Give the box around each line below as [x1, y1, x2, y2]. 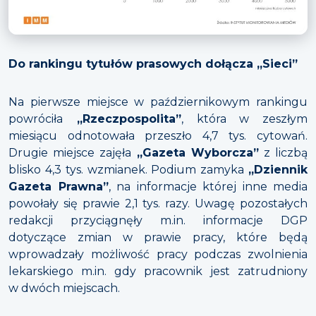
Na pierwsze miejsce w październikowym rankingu [8, 95, 308, 109]
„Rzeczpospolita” [63, 111, 181, 126]
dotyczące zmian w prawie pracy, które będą [8, 230, 308, 244]
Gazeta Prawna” [8, 179, 109, 193]
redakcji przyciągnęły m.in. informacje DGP [8, 213, 308, 227]
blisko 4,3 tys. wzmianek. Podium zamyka [8, 162, 248, 176]
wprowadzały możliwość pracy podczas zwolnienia [8, 247, 308, 261]
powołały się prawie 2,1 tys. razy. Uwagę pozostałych [8, 196, 308, 210]
